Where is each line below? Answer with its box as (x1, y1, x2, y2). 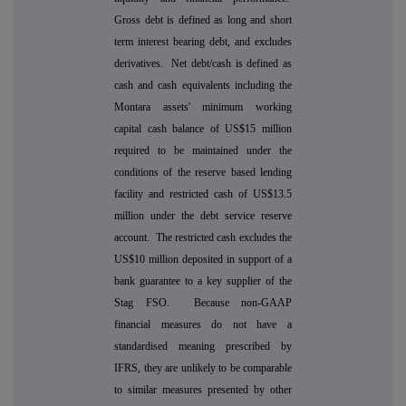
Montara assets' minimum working (114, 101, 292, 114)
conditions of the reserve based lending (114, 166, 292, 179)
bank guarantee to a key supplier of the (114, 275, 292, 288)
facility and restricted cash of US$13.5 (114, 188, 292, 201)
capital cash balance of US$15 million (114, 122, 292, 136)
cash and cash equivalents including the (114, 79, 292, 92)
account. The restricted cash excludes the (114, 231, 292, 245)
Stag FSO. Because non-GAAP (114, 296, 292, 310)
